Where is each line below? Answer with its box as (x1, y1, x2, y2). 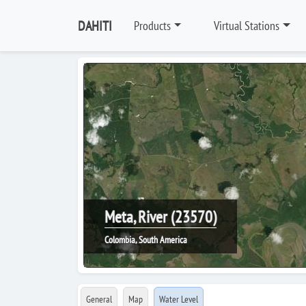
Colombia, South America (105, 234, 187, 246)
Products (134, 18, 171, 33)
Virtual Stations (214, 18, 280, 33)
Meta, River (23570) (105, 206, 217, 227)
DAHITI (78, 16, 112, 35)
